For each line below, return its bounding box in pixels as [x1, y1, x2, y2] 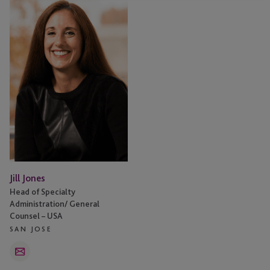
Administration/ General [10, 199, 99, 209]
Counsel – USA [10, 211, 63, 221]
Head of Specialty [10, 187, 75, 197]
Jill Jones [10, 172, 45, 184]
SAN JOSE [10, 225, 52, 234]
